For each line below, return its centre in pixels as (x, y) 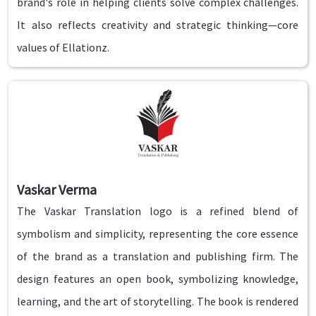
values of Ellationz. (63, 48)
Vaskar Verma (57, 190)
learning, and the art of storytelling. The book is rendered (158, 302)
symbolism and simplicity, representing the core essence (158, 234)
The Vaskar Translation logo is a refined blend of (158, 211)
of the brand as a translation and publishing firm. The (158, 256)
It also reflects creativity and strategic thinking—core (158, 25)
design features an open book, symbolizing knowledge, (158, 279)
